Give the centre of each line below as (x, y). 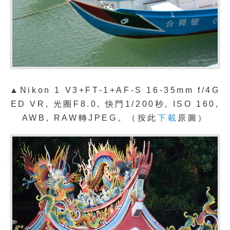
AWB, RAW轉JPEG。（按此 (90, 118)
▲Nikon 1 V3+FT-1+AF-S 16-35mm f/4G (115, 90)
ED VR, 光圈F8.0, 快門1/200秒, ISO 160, (115, 104)
